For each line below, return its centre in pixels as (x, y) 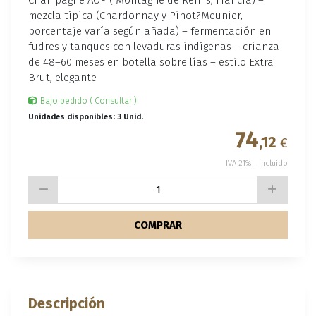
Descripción (66, 303)
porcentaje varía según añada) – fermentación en (150, 31)
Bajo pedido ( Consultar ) (89, 101)
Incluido (273, 163)
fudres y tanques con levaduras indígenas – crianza (154, 46)
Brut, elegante (62, 77)
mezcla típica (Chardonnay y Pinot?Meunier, (135, 15)
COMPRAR (158, 225)
